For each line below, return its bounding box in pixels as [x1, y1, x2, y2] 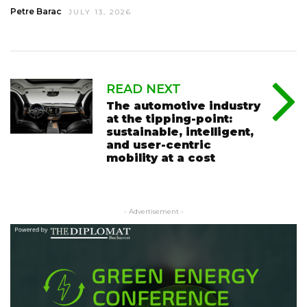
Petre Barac [10, 6, 62, 17]
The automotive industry [106, 99, 260, 113]
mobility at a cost [106, 151, 215, 165]
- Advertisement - [123, 207, 184, 217]
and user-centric [106, 138, 211, 152]
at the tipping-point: [106, 112, 232, 126]
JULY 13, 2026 [69, 8, 132, 17]
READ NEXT [106, 82, 181, 97]
